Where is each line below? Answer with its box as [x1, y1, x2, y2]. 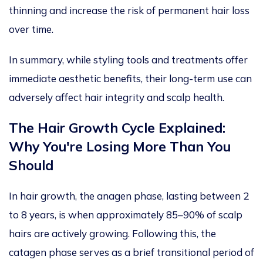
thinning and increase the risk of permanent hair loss [9, 4, 249, 17]
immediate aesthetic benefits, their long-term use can [9, 72, 252, 85]
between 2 [197, 190, 249, 203]
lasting [166, 190, 197, 203]
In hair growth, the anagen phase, [9, 190, 166, 203]
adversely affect [9, 91, 82, 104]
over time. [9, 23, 56, 36]
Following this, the [130, 227, 216, 240]
